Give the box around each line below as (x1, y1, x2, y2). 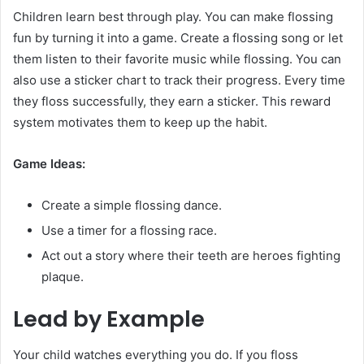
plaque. (41, 268, 84, 284)
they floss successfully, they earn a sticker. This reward (13, 93, 331, 109)
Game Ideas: (13, 155, 85, 171)
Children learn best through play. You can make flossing (13, 8, 333, 24)
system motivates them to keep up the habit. (13, 114, 267, 130)
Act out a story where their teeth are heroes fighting (41, 247, 340, 263)
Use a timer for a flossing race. (41, 222, 217, 238)
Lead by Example (13, 303, 205, 334)
